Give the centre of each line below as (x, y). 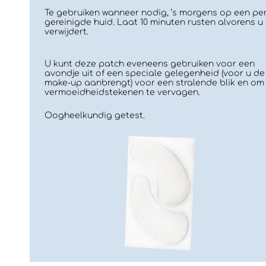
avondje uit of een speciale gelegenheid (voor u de (155, 74)
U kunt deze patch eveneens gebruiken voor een (150, 64)
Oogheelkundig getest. (95, 115)
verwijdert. (66, 32)
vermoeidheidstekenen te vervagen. (122, 93)
